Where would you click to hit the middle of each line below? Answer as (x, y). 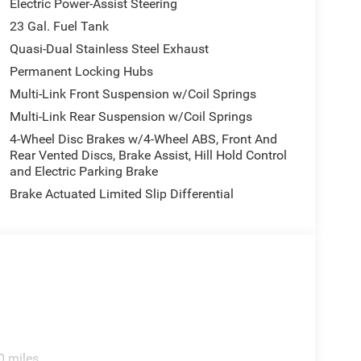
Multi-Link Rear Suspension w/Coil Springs (131, 117)
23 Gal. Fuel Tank (59, 27)
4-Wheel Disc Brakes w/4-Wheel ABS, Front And (143, 139)
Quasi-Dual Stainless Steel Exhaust (109, 49)
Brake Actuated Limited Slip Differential (121, 194)
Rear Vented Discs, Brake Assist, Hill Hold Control (148, 156)
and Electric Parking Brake (83, 172)
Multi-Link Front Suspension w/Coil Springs (133, 94)
